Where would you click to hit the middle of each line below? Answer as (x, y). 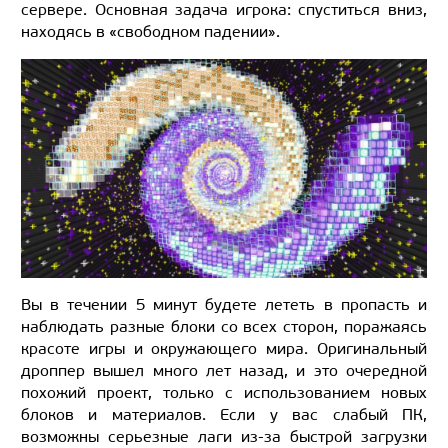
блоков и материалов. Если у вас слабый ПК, (224, 415)
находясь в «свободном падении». (150, 31)
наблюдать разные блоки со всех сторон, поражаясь (224, 327)
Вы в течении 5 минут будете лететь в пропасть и (224, 305)
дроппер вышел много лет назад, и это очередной (224, 371)
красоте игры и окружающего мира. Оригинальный (224, 349)
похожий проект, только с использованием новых (224, 393)
